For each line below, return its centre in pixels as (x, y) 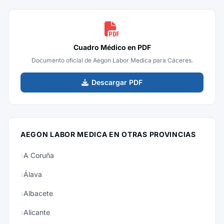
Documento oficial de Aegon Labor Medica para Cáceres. (112, 60)
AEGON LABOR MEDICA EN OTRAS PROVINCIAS (108, 134)
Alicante (37, 212)
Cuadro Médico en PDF (112, 47)
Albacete (38, 193)
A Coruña (39, 155)
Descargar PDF (117, 82)
